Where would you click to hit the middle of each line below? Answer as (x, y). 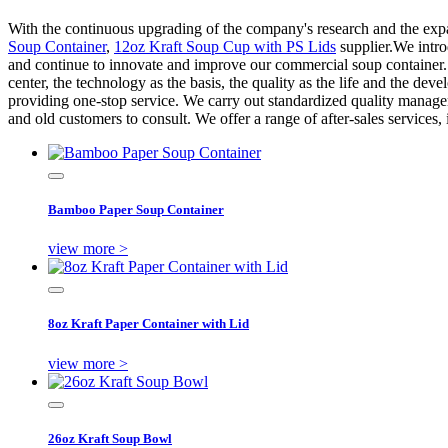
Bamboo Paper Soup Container (136, 209)
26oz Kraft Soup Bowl (110, 438)
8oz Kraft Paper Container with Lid (148, 324)
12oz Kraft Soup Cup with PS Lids (225, 46)
